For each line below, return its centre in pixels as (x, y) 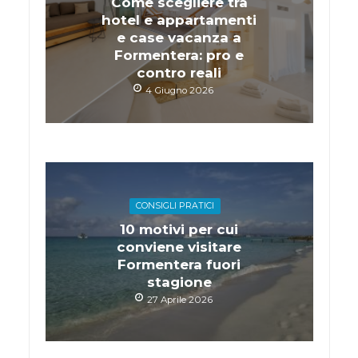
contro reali (179, 73)
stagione (179, 282)
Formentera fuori (179, 264)
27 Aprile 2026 (179, 299)
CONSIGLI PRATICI (175, 205)
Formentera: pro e (179, 56)
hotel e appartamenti (179, 20)
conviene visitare (179, 247)
